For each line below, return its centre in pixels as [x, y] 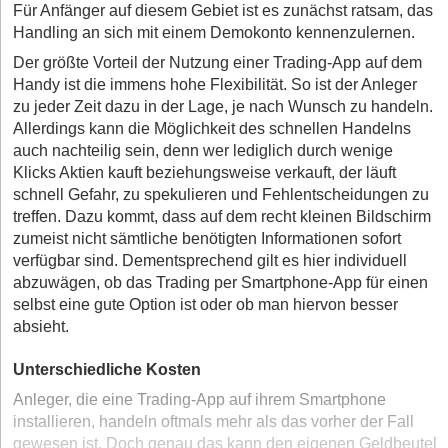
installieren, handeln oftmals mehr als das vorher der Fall [213, 422]
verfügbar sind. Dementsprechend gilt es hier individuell [210, 261]
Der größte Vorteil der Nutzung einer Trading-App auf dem [217, 63]
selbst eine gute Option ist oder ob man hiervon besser [205, 305]
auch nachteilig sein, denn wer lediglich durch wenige [203, 151]
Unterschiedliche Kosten [107, 370]
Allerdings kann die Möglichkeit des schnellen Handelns [212, 129]
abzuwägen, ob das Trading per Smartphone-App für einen [220, 283]
